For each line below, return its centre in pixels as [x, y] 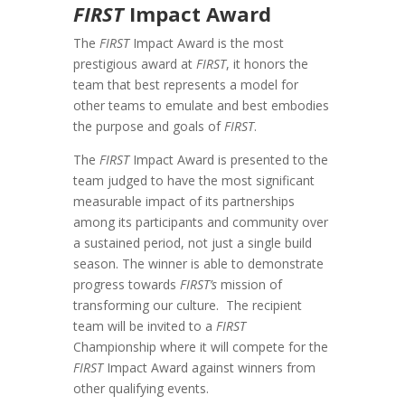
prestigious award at [134, 64]
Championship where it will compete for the [200, 347]
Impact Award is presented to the [228, 160]
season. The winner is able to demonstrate [198, 264]
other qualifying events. [141, 389]
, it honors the [267, 64]
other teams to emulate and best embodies [201, 106]
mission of [249, 285]
